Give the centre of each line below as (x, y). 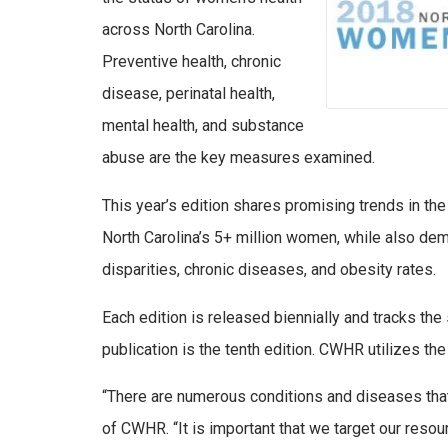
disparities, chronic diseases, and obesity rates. (269, 269)
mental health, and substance (203, 126)
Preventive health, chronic (191, 62)
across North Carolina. (178, 30)
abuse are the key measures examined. (238, 158)
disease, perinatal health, (188, 94)
